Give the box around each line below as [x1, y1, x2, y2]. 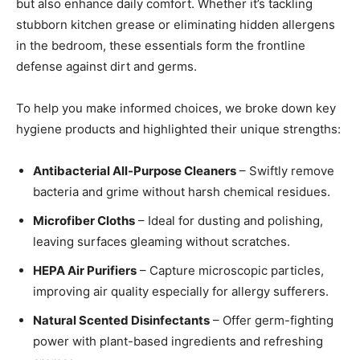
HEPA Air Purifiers [33, 263, 137, 279]
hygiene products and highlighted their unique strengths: [16, 121, 341, 137]
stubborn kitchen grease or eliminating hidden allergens [16, 17, 335, 33]
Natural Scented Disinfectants [33, 313, 210, 329]
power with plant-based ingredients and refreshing [33, 333, 323, 350]
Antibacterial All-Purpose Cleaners [33, 163, 236, 179]
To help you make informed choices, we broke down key [16, 100, 336, 117]
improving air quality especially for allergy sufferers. [33, 284, 329, 300]
